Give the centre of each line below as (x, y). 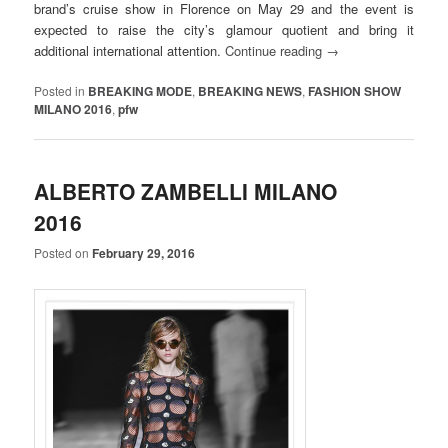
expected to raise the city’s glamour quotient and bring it (224, 29)
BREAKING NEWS (250, 90)
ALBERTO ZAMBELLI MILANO (186, 190)
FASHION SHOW (355, 90)
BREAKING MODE (140, 90)
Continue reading (276, 50)
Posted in (60, 90)
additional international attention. (130, 50)
